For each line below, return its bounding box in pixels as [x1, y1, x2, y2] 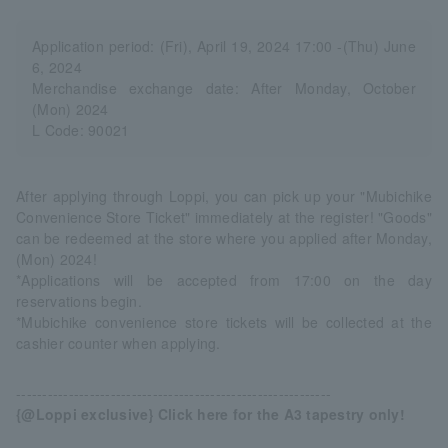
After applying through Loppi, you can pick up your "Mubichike [16, 186, 432, 207]
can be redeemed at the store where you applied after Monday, [16, 228, 432, 249]
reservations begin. [16, 291, 142, 312]
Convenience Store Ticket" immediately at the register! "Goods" [16, 207, 432, 228]
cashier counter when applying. [16, 333, 221, 354]
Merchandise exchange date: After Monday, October [32, 78, 416, 99]
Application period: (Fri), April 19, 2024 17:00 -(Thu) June [32, 36, 416, 57]
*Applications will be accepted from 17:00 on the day [16, 270, 432, 291]
